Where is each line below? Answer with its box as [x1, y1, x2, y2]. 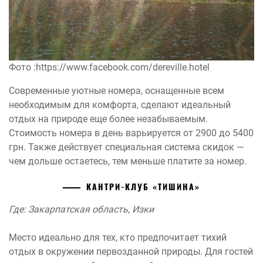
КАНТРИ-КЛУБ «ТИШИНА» [86, 180, 200, 193]
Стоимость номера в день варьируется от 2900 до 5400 [9, 127, 254, 139]
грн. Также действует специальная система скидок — [9, 141, 244, 153]
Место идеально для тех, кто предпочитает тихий [9, 232, 227, 244]
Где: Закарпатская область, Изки [9, 204, 154, 215]
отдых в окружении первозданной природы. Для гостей [9, 246, 253, 258]
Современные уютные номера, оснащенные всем [9, 85, 224, 97]
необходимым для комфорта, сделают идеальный [9, 99, 231, 111]
